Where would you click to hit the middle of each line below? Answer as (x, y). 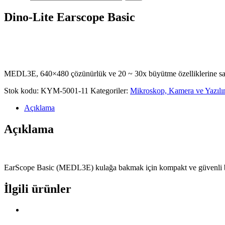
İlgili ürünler (38, 189)
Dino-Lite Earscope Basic (70, 17)
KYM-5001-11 (65, 90)
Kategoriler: (110, 90)
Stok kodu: (22, 90)
